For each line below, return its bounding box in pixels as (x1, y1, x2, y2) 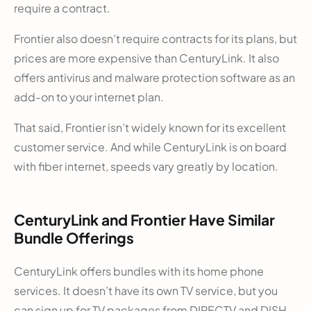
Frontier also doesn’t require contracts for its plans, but (14, 31, 297, 46)
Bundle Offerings (14, 228, 134, 247)
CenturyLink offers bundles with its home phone (14, 264, 264, 278)
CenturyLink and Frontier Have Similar (14, 210, 275, 229)
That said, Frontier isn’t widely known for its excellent (14, 119, 286, 135)
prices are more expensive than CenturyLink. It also (14, 50, 279, 65)
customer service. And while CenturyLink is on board (14, 139, 287, 154)
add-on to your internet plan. (14, 89, 164, 104)
